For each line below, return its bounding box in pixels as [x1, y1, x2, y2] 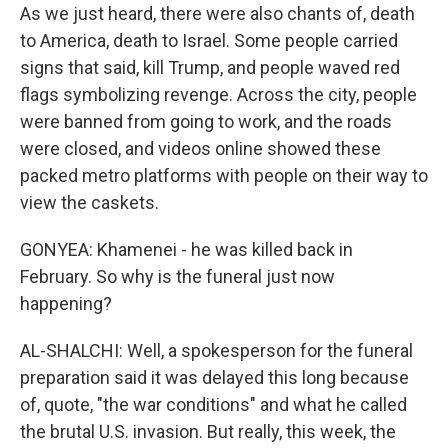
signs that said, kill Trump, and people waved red [20, 57, 400, 78]
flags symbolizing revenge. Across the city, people [20, 84, 417, 105]
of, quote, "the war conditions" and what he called [20, 394, 407, 415]
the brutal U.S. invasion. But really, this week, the [20, 421, 396, 442]
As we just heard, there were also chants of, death [20, 3, 415, 24]
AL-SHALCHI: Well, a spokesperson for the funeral [20, 340, 413, 361]
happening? [20, 293, 112, 314]
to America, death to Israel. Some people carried [20, 30, 398, 51]
